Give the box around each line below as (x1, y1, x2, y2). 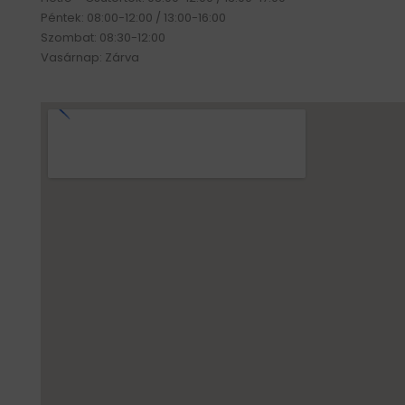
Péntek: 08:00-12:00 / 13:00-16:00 (41, 9, 226, 27)
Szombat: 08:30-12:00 (41, 29, 165, 47)
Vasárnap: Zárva (41, 49, 139, 67)
